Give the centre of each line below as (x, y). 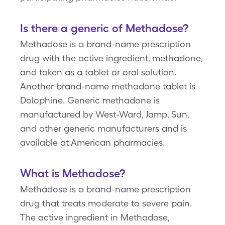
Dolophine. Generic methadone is (90, 100)
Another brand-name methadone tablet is (108, 86)
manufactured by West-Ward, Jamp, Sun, (104, 114)
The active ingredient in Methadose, (95, 217)
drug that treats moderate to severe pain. (106, 203)
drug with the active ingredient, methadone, (111, 58)
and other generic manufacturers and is (103, 128)
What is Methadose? (73, 173)
